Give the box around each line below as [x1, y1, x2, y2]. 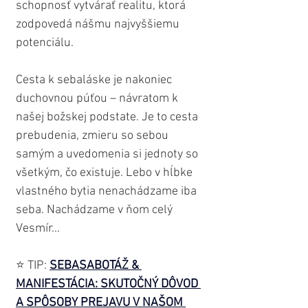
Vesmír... [16, 221, 60, 236]
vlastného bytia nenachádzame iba [16, 184, 199, 199]
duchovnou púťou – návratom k [16, 91, 181, 107]
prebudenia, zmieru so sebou [16, 129, 171, 144]
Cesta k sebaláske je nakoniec [16, 73, 175, 88]
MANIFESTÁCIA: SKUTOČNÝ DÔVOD [16, 277, 201, 292]
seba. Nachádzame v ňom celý [16, 203, 175, 218]
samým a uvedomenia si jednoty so [16, 147, 201, 162]
